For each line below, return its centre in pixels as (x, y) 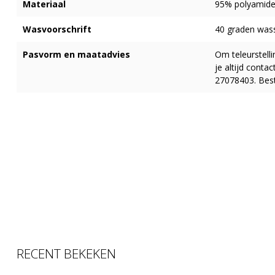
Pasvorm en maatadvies (76, 54)
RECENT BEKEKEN (66, 253)
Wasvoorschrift (57, 29)
